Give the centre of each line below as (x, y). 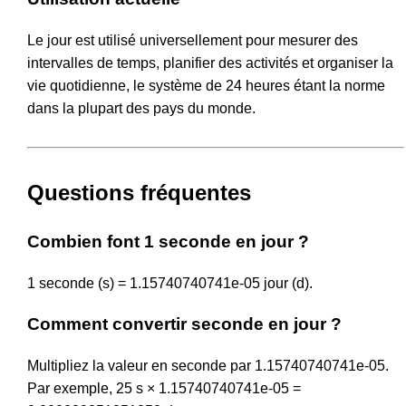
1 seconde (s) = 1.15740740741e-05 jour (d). (170, 283)
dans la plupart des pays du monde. (141, 108)
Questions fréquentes (139, 192)
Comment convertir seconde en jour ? (184, 324)
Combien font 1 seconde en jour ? (168, 241)
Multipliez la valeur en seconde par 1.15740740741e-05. (208, 366)
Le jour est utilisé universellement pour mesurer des (193, 40)
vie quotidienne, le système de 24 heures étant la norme (206, 85)
